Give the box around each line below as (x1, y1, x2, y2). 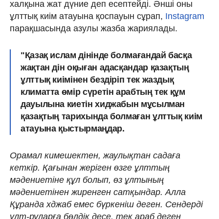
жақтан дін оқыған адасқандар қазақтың (21, 62, 189, 72)
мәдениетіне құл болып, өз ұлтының (10, 175, 164, 185)
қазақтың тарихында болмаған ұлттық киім (21, 111, 202, 121)
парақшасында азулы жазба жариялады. (10, 23, 177, 33)
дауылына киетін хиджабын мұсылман (21, 99, 185, 109)
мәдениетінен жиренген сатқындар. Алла (10, 187, 186, 197)
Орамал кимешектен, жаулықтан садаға (10, 150, 180, 160)
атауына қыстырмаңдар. (21, 123, 127, 133)
